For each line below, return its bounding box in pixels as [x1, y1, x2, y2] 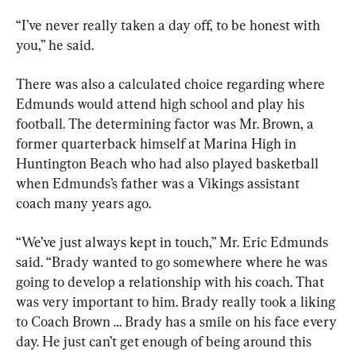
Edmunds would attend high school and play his [16, 95, 308, 112]
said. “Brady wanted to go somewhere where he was [16, 253, 331, 270]
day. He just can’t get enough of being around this [16, 332, 315, 350]
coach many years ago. [16, 194, 151, 211]
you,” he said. [16, 36, 94, 53]
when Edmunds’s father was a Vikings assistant [16, 174, 303, 192]
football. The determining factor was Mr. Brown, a [16, 114, 317, 132]
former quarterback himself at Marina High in [16, 134, 300, 152]
